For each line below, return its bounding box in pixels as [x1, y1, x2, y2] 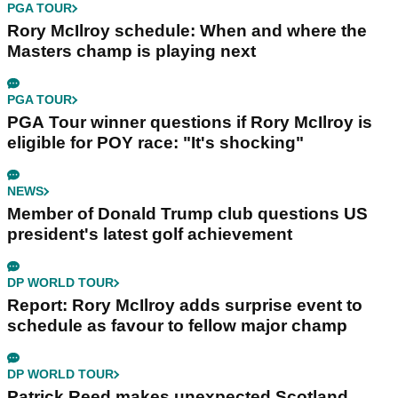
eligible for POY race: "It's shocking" [7, 133, 304, 153]
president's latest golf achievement [7, 225, 292, 244]
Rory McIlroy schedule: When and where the [7, 21, 367, 41]
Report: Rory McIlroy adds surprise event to [7, 296, 362, 315]
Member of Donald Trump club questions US [7, 204, 368, 224]
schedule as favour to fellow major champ [7, 316, 347, 336]
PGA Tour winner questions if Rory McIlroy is [7, 113, 372, 132]
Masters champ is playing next [7, 42, 256, 61]
